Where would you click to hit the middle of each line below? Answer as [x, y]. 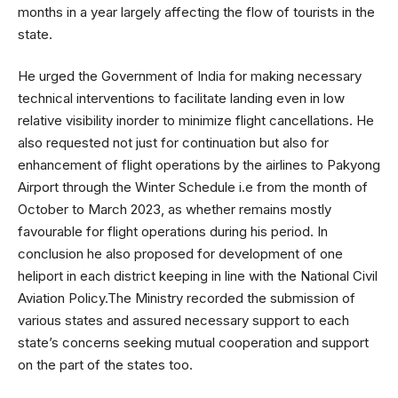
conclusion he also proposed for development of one [180, 254]
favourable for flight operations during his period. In [173, 232]
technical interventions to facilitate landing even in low [181, 99]
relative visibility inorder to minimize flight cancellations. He [196, 121]
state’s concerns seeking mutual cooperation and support [193, 343]
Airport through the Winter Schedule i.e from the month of [193, 187]
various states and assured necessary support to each [183, 321]
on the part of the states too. [105, 365]
